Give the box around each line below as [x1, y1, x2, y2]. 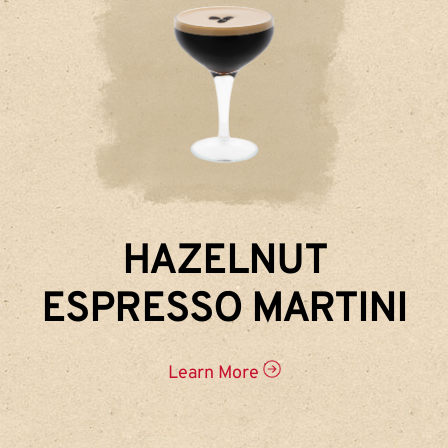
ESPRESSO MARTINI [41, 285, 407, 336]
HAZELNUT [121, 237, 327, 288]
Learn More [167, 361, 263, 385]
